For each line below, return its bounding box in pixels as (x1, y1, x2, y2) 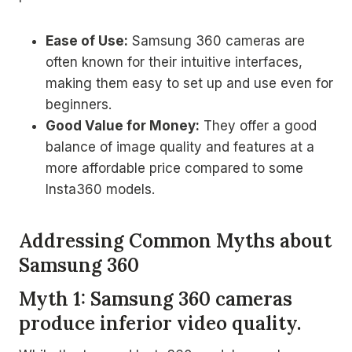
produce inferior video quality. (19, 311, 301, 335)
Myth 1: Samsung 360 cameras (19, 287, 292, 311)
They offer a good (200, 118, 317, 134)
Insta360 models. (46, 181, 155, 197)
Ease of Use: (46, 33, 128, 49)
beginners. (46, 97, 112, 112)
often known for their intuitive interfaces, (46, 54, 302, 70)
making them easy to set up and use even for (46, 75, 333, 91)
